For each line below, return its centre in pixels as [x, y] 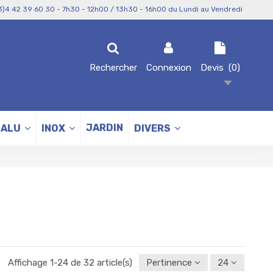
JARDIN [105, 128]
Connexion [168, 67]
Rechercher [113, 67]
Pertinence [169, 263]
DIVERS [153, 128]
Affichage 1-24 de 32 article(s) [71, 263]
